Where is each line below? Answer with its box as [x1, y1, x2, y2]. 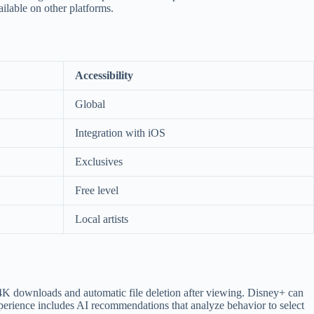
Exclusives [75, 155, 123, 168]
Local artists [75, 212, 128, 225]
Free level [75, 184, 118, 196]
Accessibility [75, 69, 133, 81]
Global [75, 97, 105, 110]
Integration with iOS [75, 126, 165, 139]
